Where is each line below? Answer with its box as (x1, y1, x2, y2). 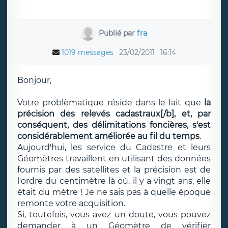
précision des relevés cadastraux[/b (17, 109, 172, 119)
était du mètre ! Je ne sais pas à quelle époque (17, 187, 211, 197)
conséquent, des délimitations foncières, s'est (17, 120, 211, 130)
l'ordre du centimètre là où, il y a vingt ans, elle (17, 176, 211, 186)
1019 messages (61, 48, 113, 57)
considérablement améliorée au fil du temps (17, 131, 199, 141)
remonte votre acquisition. (17, 198, 125, 208)
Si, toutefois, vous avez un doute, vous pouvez (17, 210, 211, 219)
